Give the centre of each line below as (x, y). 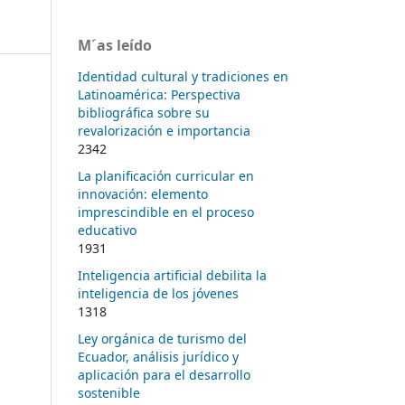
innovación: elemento (143, 193)
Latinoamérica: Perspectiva (159, 94)
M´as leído (115, 45)
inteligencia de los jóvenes (158, 293)
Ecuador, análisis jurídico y (158, 356)
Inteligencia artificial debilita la (172, 275)
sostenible (109, 392)
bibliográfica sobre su (144, 112)
